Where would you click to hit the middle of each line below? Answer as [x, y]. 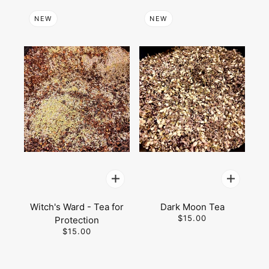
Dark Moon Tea [192, 207]
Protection [77, 220]
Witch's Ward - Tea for [77, 207]
